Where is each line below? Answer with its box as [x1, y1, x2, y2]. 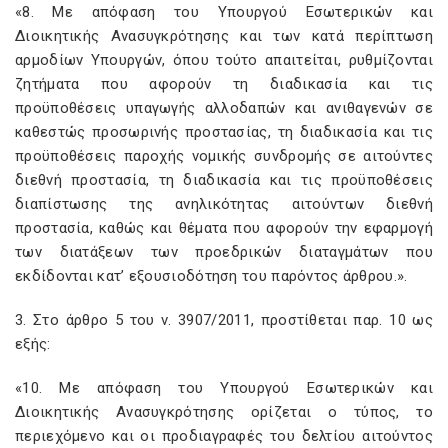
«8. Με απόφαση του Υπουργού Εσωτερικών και [15, 3, 433, 21]
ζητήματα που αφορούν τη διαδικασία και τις [15, 75, 433, 93]
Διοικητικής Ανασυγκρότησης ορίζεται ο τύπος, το [15, 403, 433, 421]
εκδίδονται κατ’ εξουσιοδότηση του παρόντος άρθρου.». [15, 267, 408, 285]
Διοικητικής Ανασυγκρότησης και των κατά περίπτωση [15, 27, 433, 45]
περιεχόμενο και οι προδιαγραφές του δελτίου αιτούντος [15, 427, 433, 445]
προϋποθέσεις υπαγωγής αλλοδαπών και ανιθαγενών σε [15, 99, 433, 117]
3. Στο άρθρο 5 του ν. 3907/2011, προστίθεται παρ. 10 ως [15, 311, 433, 329]
